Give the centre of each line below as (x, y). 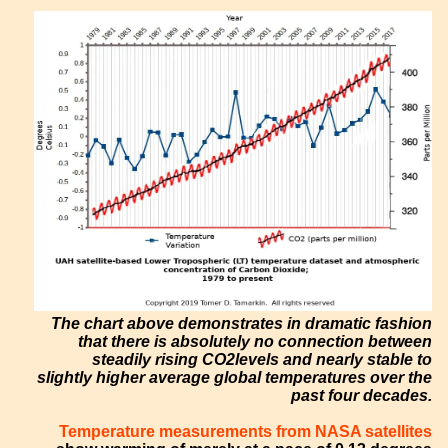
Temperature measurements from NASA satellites (246, 431)
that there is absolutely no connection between (255, 341)
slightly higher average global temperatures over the (235, 377)
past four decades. (362, 395)
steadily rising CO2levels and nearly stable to (262, 359)
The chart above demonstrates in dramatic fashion (242, 323)
